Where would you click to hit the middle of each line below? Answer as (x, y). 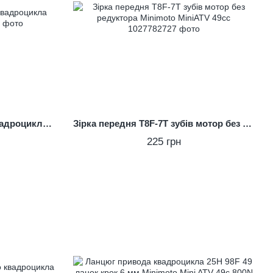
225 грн (164, 141)
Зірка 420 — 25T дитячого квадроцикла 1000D (47, 123)
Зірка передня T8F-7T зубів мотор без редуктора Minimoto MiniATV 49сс (247, 123)
